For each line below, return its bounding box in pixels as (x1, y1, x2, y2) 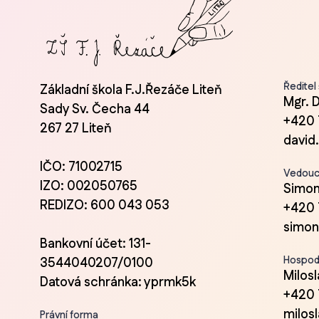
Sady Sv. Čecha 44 (40, 100, 150, 119)
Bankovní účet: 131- (40, 234, 151, 253)
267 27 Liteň (40, 119, 112, 138)
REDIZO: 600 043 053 (40, 196, 169, 215)
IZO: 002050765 (40, 177, 137, 196)
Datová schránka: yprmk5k (40, 273, 196, 292)
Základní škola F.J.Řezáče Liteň (40, 80, 222, 100)
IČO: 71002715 (40, 157, 122, 177)
